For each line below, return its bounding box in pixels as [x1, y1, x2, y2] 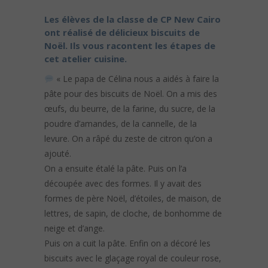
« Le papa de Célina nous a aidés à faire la [53, 73, 219, 85]
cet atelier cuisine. [44, 53, 127, 65]
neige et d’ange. [44, 223, 105, 234]
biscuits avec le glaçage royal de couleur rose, [44, 252, 221, 264]
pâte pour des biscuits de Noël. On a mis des [44, 88, 217, 100]
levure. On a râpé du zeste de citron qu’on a [44, 133, 212, 145]
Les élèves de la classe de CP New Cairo [44, 13, 221, 26]
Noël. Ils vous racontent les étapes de [44, 39, 215, 52]
